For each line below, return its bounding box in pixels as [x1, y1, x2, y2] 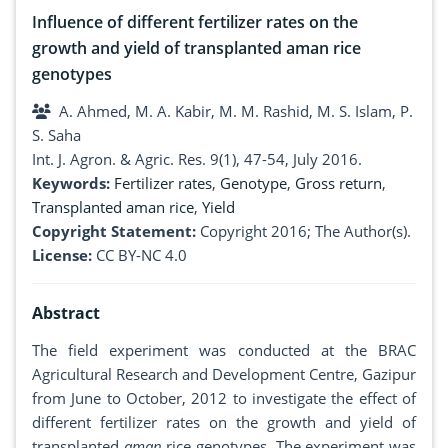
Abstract [32, 302, 100, 325]
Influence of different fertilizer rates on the [32, 11, 358, 34]
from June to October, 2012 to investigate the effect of [32, 388, 416, 409]
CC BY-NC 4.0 [96, 245, 187, 266]
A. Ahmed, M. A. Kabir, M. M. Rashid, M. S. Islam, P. [59, 101, 413, 122]
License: [32, 245, 92, 266]
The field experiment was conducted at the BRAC [32, 340, 416, 361]
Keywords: [32, 173, 114, 194]
